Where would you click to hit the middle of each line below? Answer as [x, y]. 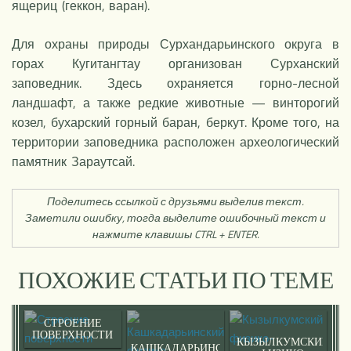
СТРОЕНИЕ [72, 323]
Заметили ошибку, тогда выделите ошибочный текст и [175, 218]
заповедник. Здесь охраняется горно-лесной [175, 83]
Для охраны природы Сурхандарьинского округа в [175, 43]
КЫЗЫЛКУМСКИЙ [283, 342]
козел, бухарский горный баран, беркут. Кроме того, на [175, 122]
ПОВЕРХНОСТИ [72, 335]
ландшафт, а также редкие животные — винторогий [175, 102]
